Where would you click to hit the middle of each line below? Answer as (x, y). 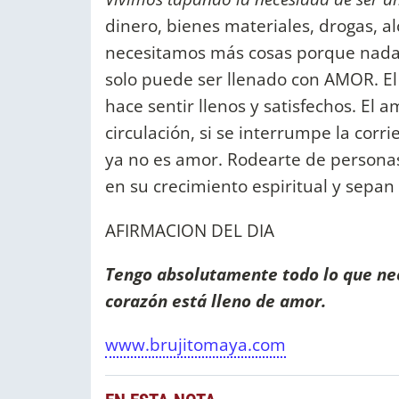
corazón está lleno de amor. (216, 300)
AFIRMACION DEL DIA (190, 230)
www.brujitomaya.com (195, 345)
